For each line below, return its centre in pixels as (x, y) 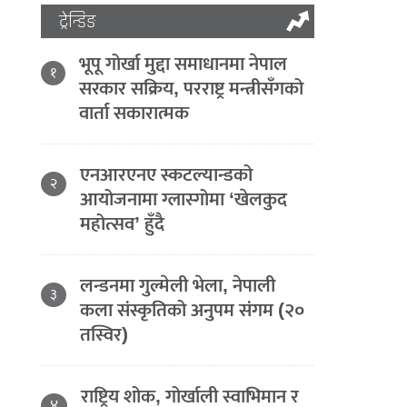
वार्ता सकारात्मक (134, 113)
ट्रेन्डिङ (78, 21)
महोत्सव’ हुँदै (123, 224)
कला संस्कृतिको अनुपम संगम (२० (193, 310)
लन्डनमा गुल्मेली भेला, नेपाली (178, 286)
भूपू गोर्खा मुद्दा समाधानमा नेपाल (184, 64)
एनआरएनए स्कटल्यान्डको (167, 175)
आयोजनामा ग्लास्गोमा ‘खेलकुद (184, 199)
